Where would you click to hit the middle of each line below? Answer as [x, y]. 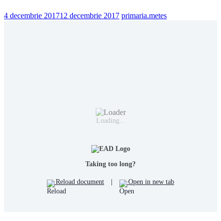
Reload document [79, 182]
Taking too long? [110, 164]
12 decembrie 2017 [90, 16]
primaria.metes [144, 16]
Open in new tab [150, 182]
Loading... [110, 120]
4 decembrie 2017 [32, 16]
